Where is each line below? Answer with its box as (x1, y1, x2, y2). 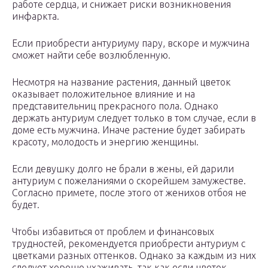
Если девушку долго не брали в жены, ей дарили (12, 163, 234, 175)
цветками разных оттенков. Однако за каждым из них (12, 250, 256, 261)
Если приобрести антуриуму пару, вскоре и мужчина (12, 38, 249, 49)
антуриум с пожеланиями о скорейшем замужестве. (12, 175, 246, 187)
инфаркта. (12, 11, 59, 22)
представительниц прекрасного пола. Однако (12, 100, 218, 112)
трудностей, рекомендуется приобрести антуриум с (12, 238, 245, 249)
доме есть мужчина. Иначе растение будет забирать (12, 124, 245, 136)
